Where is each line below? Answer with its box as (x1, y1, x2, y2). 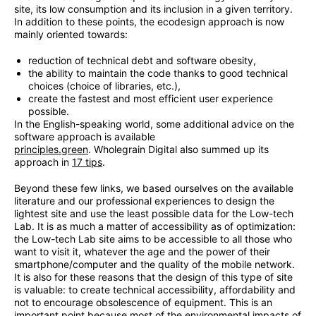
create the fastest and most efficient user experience (28, 92, 273, 105)
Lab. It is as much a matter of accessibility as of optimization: (14, 220, 296, 233)
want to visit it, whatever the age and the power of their (14, 245, 270, 258)
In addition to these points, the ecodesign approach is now (14, 16, 284, 28)
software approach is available (14, 130, 155, 143)
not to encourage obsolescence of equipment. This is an (14, 296, 272, 309)
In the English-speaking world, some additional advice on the (14, 118, 294, 130)
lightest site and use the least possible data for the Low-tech (14, 207, 293, 220)
